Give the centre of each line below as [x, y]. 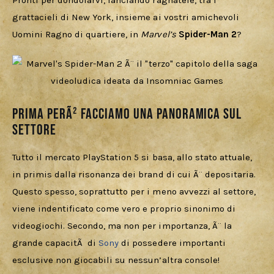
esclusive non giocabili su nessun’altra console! [116, 260]
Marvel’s [160, 35]
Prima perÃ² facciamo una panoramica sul [127, 114]
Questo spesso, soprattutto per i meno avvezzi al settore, [135, 192]
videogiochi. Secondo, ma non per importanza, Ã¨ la [123, 226]
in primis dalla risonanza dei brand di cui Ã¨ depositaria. [135, 175]
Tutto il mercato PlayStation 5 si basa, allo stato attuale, [133, 157]
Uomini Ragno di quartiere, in [77, 35]
